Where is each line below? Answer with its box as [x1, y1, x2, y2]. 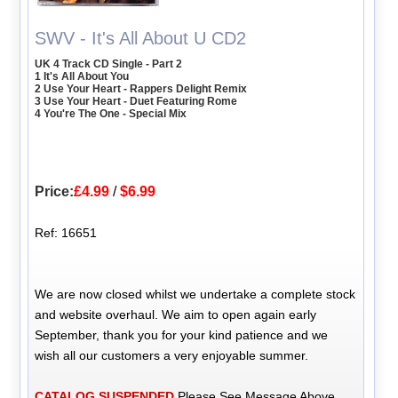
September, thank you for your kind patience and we [35, 327, 329, 342]
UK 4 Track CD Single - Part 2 [35, 57, 183, 70]
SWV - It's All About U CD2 [35, 28, 247, 48]
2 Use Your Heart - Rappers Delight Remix [35, 82, 248, 95]
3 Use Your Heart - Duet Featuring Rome [35, 94, 238, 107]
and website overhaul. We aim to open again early [35, 306, 317, 322]
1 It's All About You [35, 69, 130, 83]
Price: [35, 183, 75, 199]
